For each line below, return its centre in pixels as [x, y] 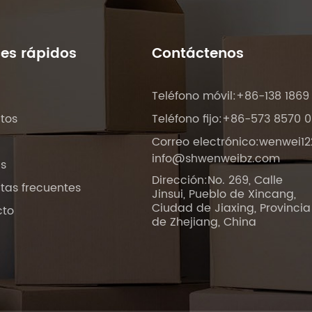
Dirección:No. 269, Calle [218, 180]
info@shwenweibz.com [216, 159]
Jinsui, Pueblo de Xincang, [224, 194]
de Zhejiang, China [204, 222]
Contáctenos [198, 54]
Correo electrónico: [206, 142]
